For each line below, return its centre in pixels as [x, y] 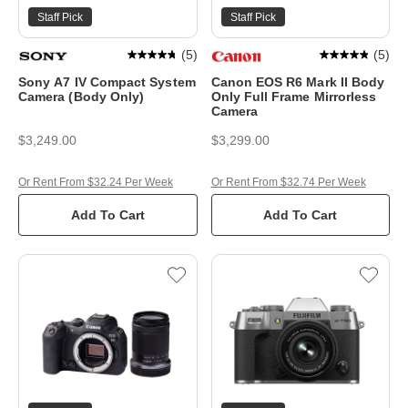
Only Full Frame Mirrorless [294, 97]
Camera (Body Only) [82, 97]
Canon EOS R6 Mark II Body [298, 82]
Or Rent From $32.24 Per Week [96, 182]
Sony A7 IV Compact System [107, 82]
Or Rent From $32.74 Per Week [288, 182]
